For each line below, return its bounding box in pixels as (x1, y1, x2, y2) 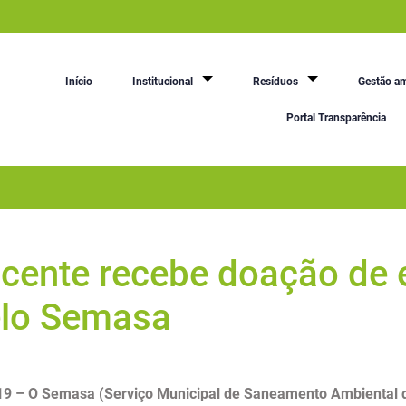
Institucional (131, 74, 193, 88)
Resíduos (252, 74, 298, 88)
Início (64, 74, 92, 88)
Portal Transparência (286, 111, 386, 124)
